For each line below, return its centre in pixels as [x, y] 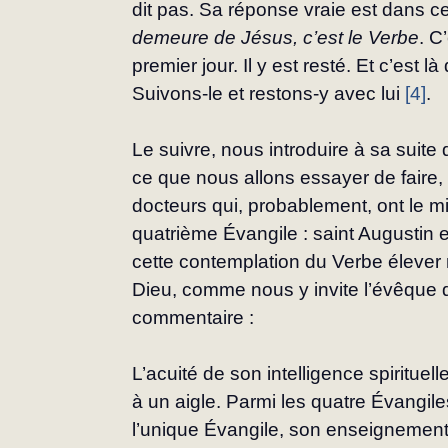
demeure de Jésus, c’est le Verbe [276, 38]
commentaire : [193, 318]
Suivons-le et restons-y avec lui [269, 94]
